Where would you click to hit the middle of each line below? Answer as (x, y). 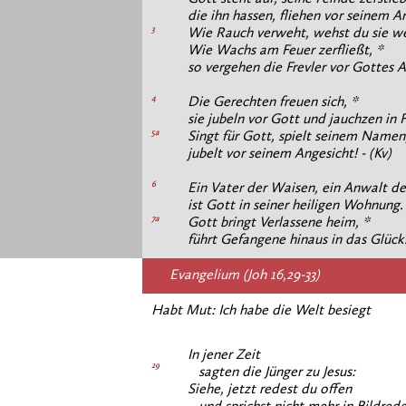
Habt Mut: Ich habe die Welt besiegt (261, 311)
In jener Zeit (224, 355)
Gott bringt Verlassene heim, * (279, 223)
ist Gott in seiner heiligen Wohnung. (295, 206)
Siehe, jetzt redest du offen (270, 390)
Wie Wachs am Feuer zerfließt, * (285, 51)
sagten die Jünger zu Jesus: (271, 372)
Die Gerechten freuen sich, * (273, 102)
